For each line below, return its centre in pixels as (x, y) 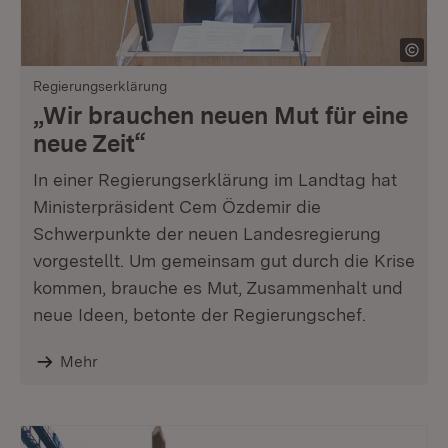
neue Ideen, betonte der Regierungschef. (199, 314)
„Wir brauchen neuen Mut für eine (220, 115)
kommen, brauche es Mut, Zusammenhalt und (218, 287)
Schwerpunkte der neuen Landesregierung (207, 233)
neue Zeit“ (89, 143)
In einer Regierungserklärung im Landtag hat (215, 179)
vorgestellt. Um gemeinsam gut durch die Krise (224, 260)
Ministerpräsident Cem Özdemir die (177, 206)
